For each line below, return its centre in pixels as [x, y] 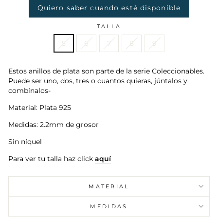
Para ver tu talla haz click [52, 158]
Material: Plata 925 [40, 107]
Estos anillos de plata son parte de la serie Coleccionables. [106, 71]
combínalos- [29, 90]
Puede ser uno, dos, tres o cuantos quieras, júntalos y [98, 81]
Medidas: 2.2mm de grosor [54, 124]
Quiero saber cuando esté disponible [109, 8]
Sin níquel [25, 141]
